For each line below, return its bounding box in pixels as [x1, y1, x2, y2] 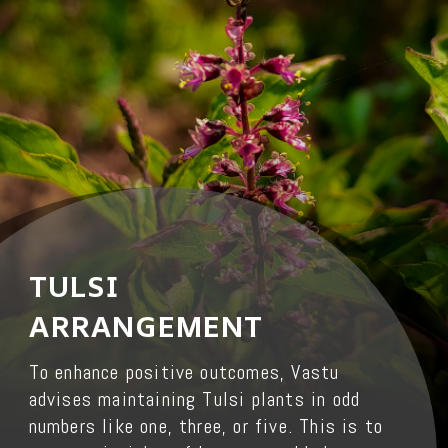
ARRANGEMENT [28, 306, 264, 347]
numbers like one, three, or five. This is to [28, 413, 384, 439]
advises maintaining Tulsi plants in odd [28, 386, 361, 412]
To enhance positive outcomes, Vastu [28, 359, 340, 385]
